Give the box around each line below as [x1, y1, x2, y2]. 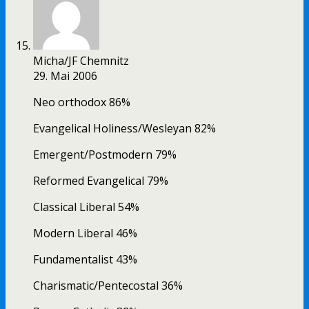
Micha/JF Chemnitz [33, 53, 129, 69]
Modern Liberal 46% [33, 226, 137, 241]
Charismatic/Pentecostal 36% [33, 278, 183, 294]
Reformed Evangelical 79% [33, 173, 168, 189]
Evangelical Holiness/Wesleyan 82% [33, 121, 216, 137]
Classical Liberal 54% [33, 199, 139, 215]
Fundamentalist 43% [33, 252, 137, 268]
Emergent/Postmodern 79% [33, 147, 177, 163]
